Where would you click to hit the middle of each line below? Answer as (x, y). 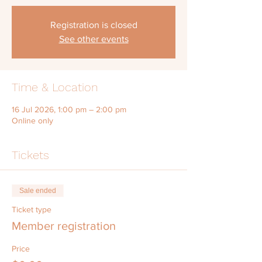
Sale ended (38, 190)
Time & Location (55, 87)
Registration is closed (94, 25)
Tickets (30, 155)
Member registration (64, 225)
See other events (94, 39)
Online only (32, 120)
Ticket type (32, 209)
